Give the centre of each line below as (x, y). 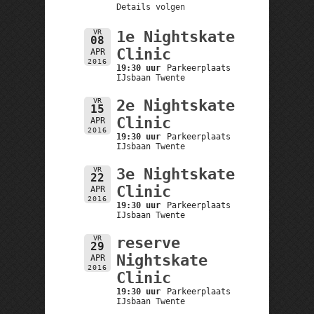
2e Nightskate (175, 105)
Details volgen (150, 7)
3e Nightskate (175, 174)
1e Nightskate (175, 36)
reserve (148, 243)
